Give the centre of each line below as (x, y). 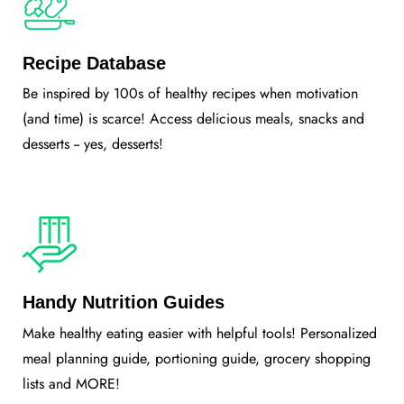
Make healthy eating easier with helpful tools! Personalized (200, 334)
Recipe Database (94, 63)
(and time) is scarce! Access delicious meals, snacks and (193, 119)
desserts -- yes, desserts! (93, 144)
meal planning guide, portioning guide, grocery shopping (197, 359)
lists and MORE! (71, 384)
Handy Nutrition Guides (124, 303)
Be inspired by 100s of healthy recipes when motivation (190, 94)
